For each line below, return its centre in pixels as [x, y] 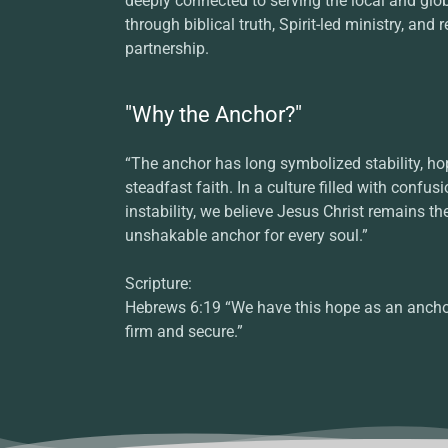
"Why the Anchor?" [213, 115]
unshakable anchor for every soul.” [246, 236]
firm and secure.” [183, 332]
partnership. [166, 49]
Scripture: [158, 284]
